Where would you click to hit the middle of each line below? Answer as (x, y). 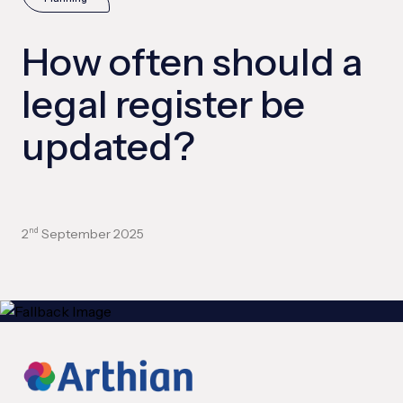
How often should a (192, 63)
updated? (108, 147)
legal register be (163, 105)
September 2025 (91, 234)
